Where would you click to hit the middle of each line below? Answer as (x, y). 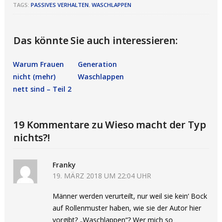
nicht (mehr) (34, 77)
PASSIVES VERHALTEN (60, 5)
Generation (97, 64)
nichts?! (32, 138)
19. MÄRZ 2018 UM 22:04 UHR (102, 176)
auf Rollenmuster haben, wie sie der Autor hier (127, 208)
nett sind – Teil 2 (42, 89)
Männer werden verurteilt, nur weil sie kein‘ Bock (130, 196)
